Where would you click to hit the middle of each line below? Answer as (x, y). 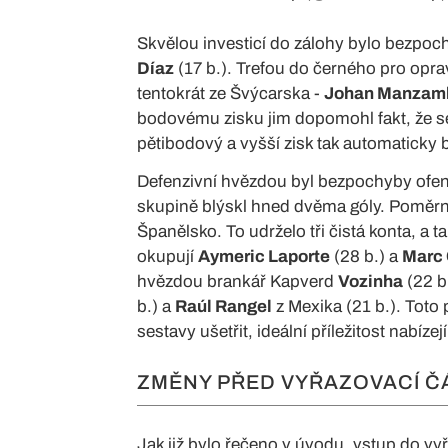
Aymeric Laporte (264, 256)
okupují (167, 256)
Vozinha (370, 281)
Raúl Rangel (223, 306)
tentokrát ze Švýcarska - (230, 93)
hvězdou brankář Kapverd (237, 281)
